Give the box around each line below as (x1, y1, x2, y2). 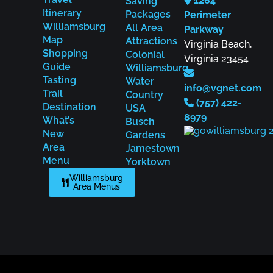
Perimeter (184, 9, 231, 21)
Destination (43, 101, 96, 113)
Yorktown (126, 156, 171, 168)
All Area (126, 22, 163, 34)
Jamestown (126, 143, 180, 155)
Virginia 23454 (184, 53, 249, 65)
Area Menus (73, 181, 120, 192)
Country (126, 89, 163, 101)
